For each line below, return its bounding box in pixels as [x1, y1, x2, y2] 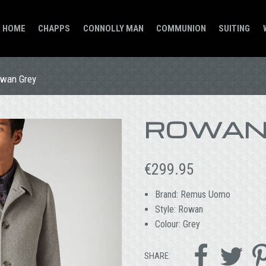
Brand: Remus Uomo [154, 189, 230, 200]
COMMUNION [156, 23, 207, 34]
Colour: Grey [154, 218, 200, 230]
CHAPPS [38, 23, 71, 34]
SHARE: [144, 251, 171, 262]
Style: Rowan [154, 204, 203, 215]
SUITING [218, 23, 251, 34]
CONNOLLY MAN [83, 23, 144, 34]
